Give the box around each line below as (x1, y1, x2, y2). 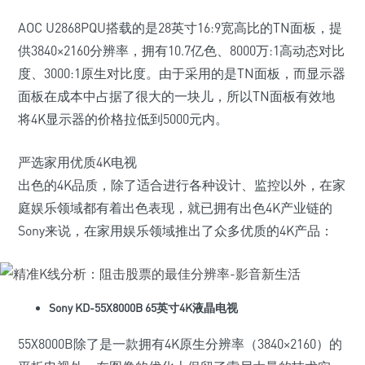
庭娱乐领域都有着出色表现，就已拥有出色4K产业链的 (18, 200, 332, 216)
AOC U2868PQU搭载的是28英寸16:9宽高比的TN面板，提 (18, 20, 342, 36)
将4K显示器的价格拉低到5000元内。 (18, 111, 228, 127)
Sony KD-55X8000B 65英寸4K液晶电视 (49, 301, 238, 314)
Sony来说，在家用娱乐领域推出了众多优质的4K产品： (18, 222, 333, 239)
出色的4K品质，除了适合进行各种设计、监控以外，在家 (18, 177, 345, 193)
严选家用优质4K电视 (18, 154, 137, 170)
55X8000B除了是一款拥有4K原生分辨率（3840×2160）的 (18, 336, 342, 352)
